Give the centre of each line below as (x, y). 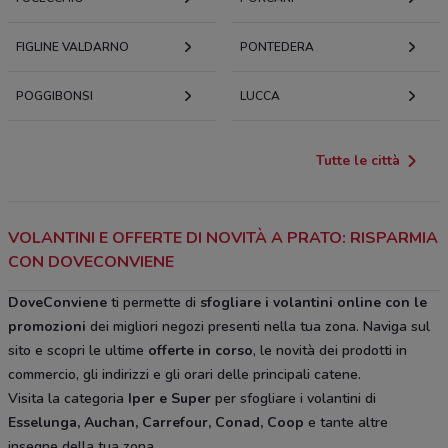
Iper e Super (169, 398)
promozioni (47, 326)
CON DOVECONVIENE (91, 261)
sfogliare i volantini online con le (313, 302)
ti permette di (153, 302)
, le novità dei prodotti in (330, 350)
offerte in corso (200, 350)
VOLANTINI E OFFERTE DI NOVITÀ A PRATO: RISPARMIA (223, 237)
